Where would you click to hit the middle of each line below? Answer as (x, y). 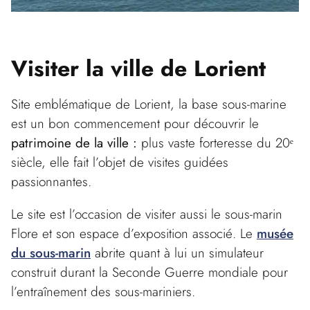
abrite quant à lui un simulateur (177, 253)
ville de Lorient (188, 68)
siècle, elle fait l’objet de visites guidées (120, 162)
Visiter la (61, 68)
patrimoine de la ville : (74, 143)
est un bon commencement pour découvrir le (135, 124)
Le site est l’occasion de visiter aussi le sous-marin (147, 214)
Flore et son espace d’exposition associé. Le (134, 234)
